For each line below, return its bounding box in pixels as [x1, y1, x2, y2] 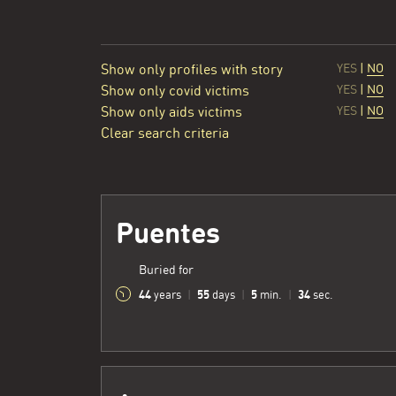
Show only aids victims [101, 103, 242, 121]
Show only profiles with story [101, 61, 283, 79]
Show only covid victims [101, 82, 249, 100]
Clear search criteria [101, 125, 229, 142]
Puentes [116, 216, 220, 251]
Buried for [139, 263, 194, 278]
